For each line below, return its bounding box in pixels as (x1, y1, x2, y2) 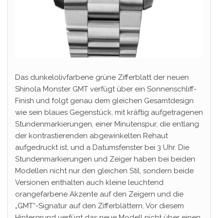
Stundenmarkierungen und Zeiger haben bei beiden (15, 154, 195, 163)
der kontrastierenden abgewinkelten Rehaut (15, 131, 168, 140)
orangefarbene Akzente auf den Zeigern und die (15, 189, 183, 199)
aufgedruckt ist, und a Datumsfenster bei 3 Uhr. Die (15, 143, 189, 152)
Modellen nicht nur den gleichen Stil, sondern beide (15, 166, 194, 175)
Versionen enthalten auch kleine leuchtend (15, 178, 163, 187)
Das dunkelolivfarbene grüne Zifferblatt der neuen (15, 73, 189, 82)
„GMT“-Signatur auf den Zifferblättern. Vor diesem (15, 201, 184, 210)
